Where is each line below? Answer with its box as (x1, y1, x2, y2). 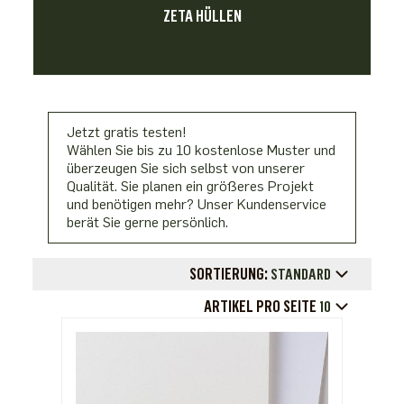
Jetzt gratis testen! (67, 124, 188, 141)
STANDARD (271, 265, 334, 283)
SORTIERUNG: (189, 264, 269, 284)
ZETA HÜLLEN (162, 6, 242, 26)
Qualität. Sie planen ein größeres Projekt (67, 178, 315, 195)
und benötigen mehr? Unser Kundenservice (67, 196, 327, 213)
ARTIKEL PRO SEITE (204, 297, 317, 317)
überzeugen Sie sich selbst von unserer (67, 160, 306, 177)
